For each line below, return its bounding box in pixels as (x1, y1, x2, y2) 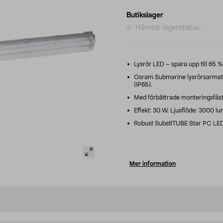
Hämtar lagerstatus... (135, 24, 203, 31)
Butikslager (126, 11, 163, 19)
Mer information (129, 160, 176, 167)
